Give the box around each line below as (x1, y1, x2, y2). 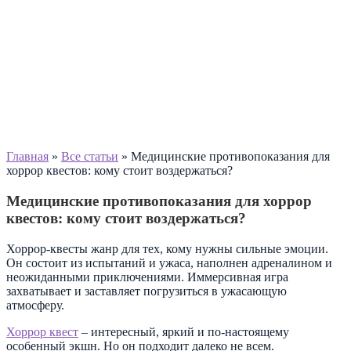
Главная (6, 150, 49, 164)
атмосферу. (6, 298, 64, 312)
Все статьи (61, 150, 118, 164)
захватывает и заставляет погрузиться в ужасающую (6, 284, 287, 298)
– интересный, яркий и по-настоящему (78, 324, 289, 338)
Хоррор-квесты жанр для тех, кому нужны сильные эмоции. (6, 241, 328, 255)
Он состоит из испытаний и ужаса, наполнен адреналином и (6, 255, 332, 270)
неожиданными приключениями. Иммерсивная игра (6, 270, 288, 284)
